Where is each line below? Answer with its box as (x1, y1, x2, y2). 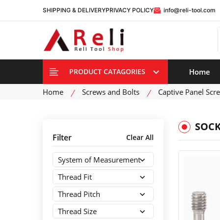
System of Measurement (58, 155, 140, 165)
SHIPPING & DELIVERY (43, 6, 106, 14)
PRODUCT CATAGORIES (69, 67, 145, 76)
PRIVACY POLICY (106, 6, 154, 14)
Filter (53, 132, 72, 143)
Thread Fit (58, 172, 92, 182)
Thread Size (58, 206, 97, 216)
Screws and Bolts (82, 87, 139, 97)
